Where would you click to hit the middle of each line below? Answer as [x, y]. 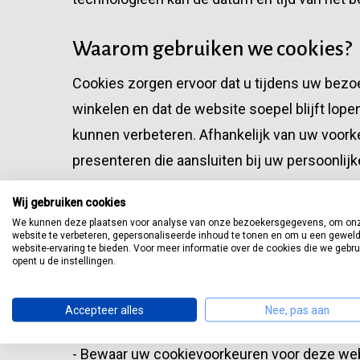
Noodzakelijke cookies [138, 245]
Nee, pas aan [297, 309]
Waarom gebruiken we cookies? [212, 49]
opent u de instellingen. [64, 260]
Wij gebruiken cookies [69, 202]
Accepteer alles [104, 309]
